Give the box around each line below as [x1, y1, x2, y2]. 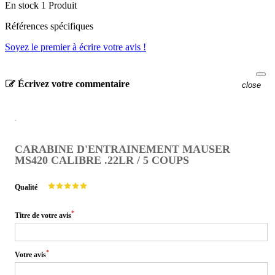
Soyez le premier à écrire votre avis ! [5, 42, 146, 53]
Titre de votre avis [15, 211, 71, 220]
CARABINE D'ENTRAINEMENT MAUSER [15, 142, 230, 155]
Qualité [15, 182, 37, 192]
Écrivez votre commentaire [15, 79, 130, 90]
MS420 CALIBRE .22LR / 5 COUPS [15, 153, 189, 166]
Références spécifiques [5, 21, 93, 32]
